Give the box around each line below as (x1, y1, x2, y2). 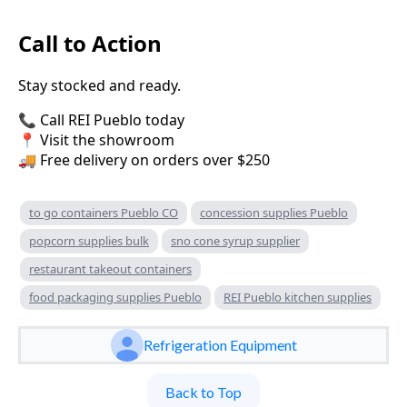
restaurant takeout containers (29, 261, 192, 278)
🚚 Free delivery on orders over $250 (18, 150, 270, 171)
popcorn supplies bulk (29, 233, 149, 250)
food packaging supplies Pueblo (29, 289, 202, 306)
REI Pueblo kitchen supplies (223, 289, 372, 306)
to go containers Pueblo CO (29, 204, 178, 222)
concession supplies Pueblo (200, 204, 348, 222)
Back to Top (165, 383, 242, 402)
